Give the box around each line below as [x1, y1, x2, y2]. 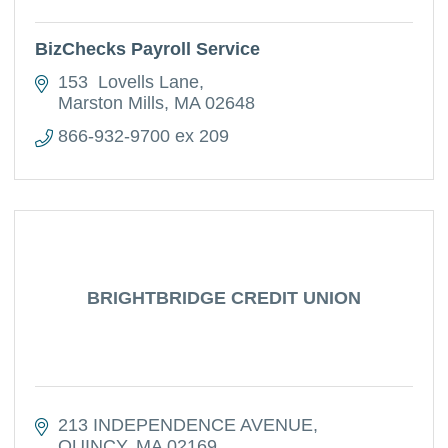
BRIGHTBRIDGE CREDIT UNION [87, 288, 361, 308]
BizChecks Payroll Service [35, 39, 261, 59]
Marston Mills [57, 93, 164, 113]
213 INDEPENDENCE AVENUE [57, 415, 313, 435]
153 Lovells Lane [57, 72, 199, 92]
